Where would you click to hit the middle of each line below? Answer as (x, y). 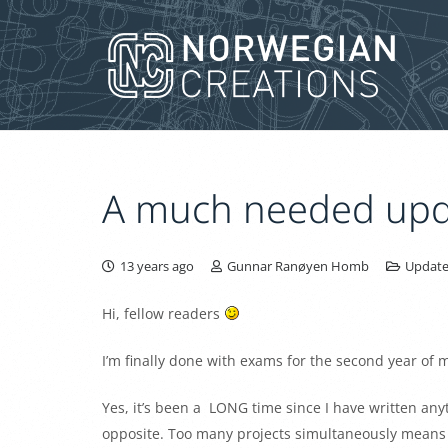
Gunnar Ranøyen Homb (297, 266)
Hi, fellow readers (163, 313)
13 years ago (157, 266)
